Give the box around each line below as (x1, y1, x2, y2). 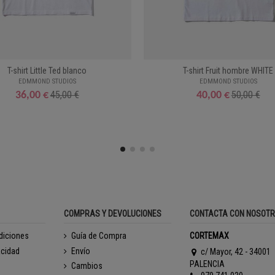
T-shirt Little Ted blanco (7, 66, 87, 76)
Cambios (71, 261, 103, 271)
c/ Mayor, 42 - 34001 (200, 247, 271, 257)
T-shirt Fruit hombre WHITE (183, 66, 274, 76)
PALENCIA (189, 258, 225, 269)
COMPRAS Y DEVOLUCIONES (64, 208, 161, 219)
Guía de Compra (71, 231, 126, 241)
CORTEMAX (189, 231, 229, 241)
